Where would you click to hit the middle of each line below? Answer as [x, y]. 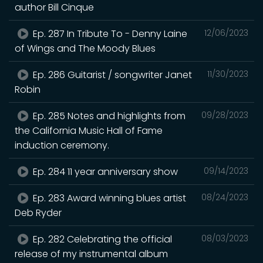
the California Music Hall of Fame [89, 130]
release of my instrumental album [91, 254]
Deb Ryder [38, 213]
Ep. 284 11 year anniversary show [104, 171]
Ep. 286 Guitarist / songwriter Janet [112, 75]
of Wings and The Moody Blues [85, 48]
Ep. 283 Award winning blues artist [109, 198]
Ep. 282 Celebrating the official [102, 239]
